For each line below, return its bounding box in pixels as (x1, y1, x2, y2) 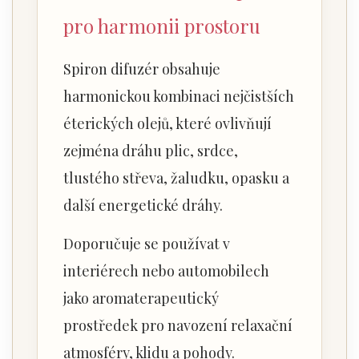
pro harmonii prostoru (63, 13, 260, 39)
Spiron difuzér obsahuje (63, 59, 220, 79)
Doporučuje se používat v (63, 234, 230, 254)
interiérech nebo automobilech (63, 261, 269, 281)
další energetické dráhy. (63, 196, 223, 216)
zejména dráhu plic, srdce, (63, 141, 238, 161)
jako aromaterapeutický (63, 288, 219, 309)
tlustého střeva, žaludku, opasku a (63, 168, 289, 188)
